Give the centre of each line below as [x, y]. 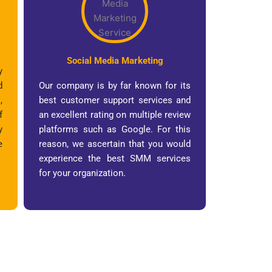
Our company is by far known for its [115, 85]
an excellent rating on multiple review [115, 114]
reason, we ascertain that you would [115, 144]
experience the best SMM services [115, 158]
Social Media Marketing [115, 60]
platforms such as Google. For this [115, 129]
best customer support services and [115, 100]
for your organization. [82, 173]
